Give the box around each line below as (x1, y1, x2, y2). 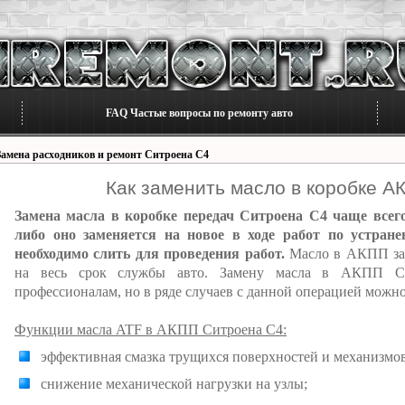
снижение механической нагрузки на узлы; (41, 376, 307, 391)
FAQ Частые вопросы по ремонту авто (106, 107, 293, 119)
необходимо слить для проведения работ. (14, 246, 285, 261)
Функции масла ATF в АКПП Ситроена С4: (14, 322, 287, 337)
